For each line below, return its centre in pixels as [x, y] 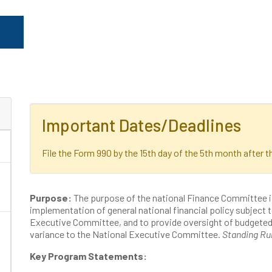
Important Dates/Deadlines [141, 125]
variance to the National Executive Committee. [126, 234]
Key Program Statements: [89, 256]
